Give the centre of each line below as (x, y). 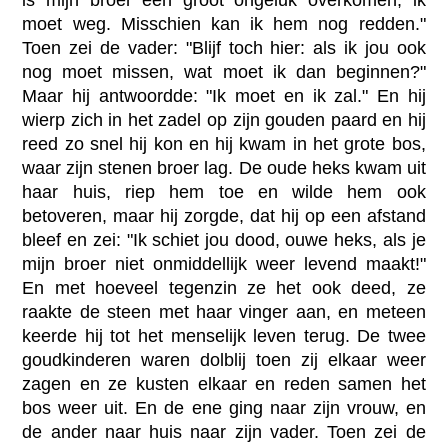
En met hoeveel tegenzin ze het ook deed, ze (224, 287)
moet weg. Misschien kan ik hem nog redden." (224, 23)
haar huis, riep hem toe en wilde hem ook (224, 191)
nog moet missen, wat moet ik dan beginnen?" (224, 71)
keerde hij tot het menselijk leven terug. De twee (224, 335)
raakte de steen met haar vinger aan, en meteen (224, 311)
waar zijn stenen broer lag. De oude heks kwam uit (224, 167)
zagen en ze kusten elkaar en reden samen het (224, 383)
